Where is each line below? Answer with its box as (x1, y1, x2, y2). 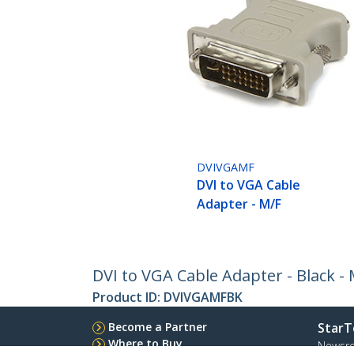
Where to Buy (108, 336, 183, 352)
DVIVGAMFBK (164, 288, 243, 307)
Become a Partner (108, 319, 207, 335)
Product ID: (92, 288, 164, 307)
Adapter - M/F (197, 195, 282, 213)
